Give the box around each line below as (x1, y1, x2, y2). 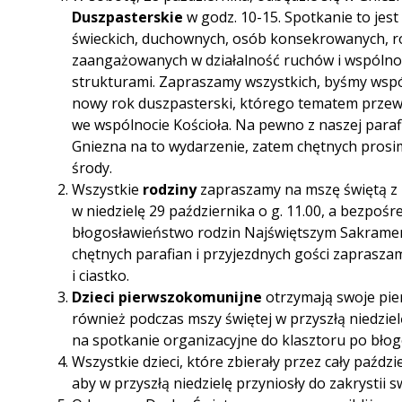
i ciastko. (72, 266, 129, 286)
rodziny (143, 179, 197, 200)
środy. (72, 158, 112, 179)
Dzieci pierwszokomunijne (72, 287, 262, 308)
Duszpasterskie (72, 7, 183, 28)
